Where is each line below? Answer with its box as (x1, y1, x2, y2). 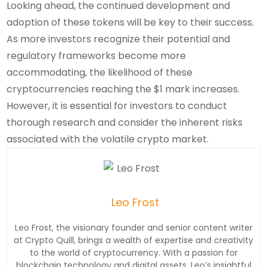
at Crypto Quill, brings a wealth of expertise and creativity (14, 234, 253, 247)
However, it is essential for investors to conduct (7, 98, 228, 113)
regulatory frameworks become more (7, 48, 187, 63)
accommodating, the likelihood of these (7, 65, 193, 79)
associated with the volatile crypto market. (7, 132, 209, 146)
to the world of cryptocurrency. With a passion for (29, 247, 238, 259)
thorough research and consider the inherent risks (7, 115, 243, 129)
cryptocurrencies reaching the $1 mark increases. (7, 82, 240, 96)
